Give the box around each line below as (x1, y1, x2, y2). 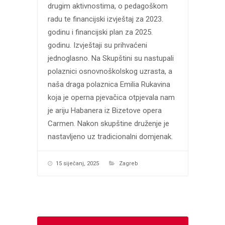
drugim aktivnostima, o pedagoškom (47, 1, 168, 11)
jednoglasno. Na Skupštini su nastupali (47, 53, 174, 63)
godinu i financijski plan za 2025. (47, 27, 153, 37)
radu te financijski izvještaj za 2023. (47, 14, 163, 24)
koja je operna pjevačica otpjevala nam (47, 92, 175, 102)
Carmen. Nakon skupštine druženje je (47, 119, 169, 128)
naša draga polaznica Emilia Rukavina (47, 79, 170, 89)
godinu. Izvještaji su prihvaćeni (47, 40, 147, 50)
